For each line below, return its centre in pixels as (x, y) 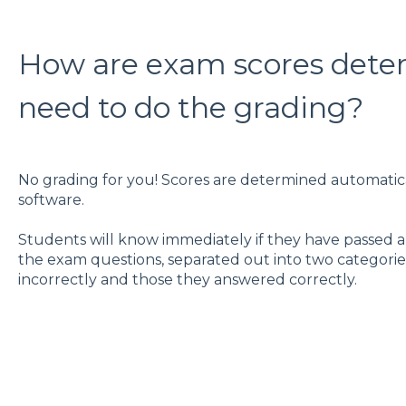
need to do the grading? (190, 107)
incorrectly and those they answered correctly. (187, 280)
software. (51, 199)
